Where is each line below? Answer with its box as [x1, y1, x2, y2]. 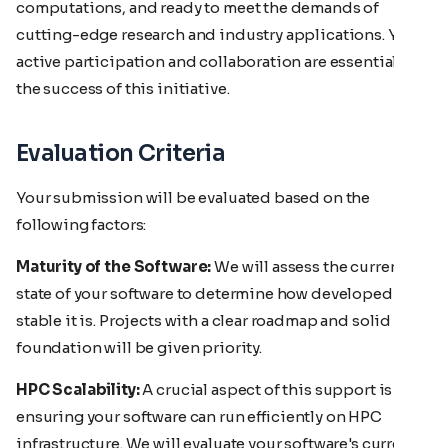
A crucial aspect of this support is [139, 379, 393, 399]
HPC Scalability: [16, 379, 140, 399]
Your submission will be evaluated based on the [16, 187, 371, 207]
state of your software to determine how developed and [16, 283, 425, 303]
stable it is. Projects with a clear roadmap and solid [16, 310, 392, 330]
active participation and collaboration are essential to [16, 51, 416, 71]
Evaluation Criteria [16, 138, 226, 168]
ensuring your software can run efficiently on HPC [16, 406, 382, 426]
